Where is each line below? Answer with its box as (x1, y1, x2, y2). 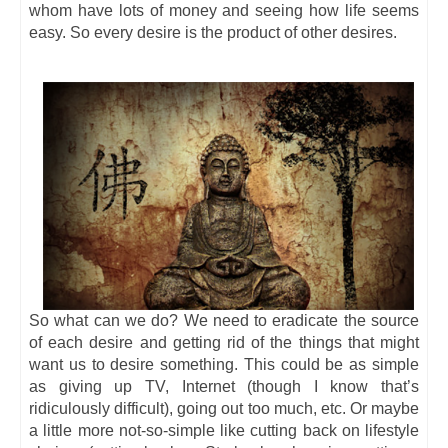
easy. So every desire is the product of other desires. (29, 23, 397, 41)
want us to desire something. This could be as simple (29, 355, 419, 373)
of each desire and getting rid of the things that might (29, 333, 419, 351)
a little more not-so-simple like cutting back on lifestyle (29, 421, 419, 439)
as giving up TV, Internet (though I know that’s (29, 377, 419, 395)
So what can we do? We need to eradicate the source (29, 311, 419, 329)
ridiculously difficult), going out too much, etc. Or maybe (29, 399, 419, 417)
